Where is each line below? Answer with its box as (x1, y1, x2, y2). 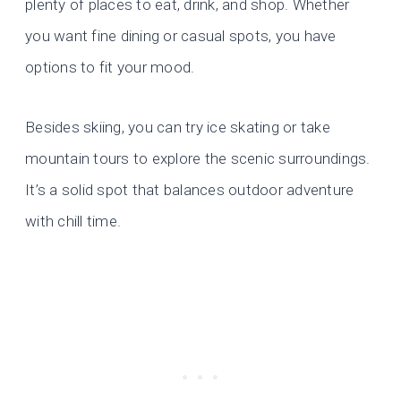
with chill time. (25, 212, 122, 231)
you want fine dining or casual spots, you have (25, 27, 337, 46)
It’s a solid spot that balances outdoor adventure (25, 181, 354, 200)
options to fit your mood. (25, 58, 195, 77)
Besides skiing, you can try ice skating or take (25, 118, 330, 137)
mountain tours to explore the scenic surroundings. (25, 149, 371, 168)
